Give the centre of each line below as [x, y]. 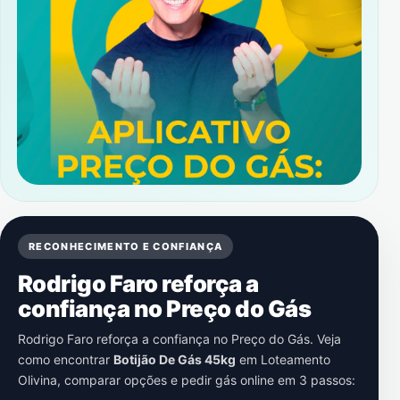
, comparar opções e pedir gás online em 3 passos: [206, 380]
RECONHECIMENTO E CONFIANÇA [126, 246]
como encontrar [66, 359]
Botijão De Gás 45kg [175, 359]
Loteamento [296, 359]
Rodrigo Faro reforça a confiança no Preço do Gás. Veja [179, 339]
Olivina [37, 380]
